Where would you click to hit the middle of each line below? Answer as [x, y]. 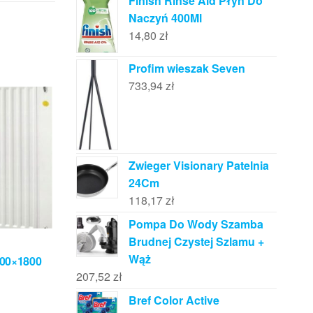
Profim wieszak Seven [187, 68]
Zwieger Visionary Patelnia [198, 166]
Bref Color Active [174, 300]
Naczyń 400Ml [165, 18]
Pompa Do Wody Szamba [196, 224]
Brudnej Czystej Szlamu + [196, 242]
